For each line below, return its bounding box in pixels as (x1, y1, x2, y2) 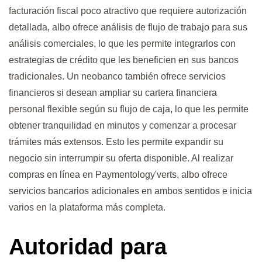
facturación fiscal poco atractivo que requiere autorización (9, 6, 247, 16)
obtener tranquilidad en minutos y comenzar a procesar (9, 120, 236, 131)
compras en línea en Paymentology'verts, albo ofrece (9, 170, 227, 180)
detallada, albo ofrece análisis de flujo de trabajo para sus (9, 22, 247, 33)
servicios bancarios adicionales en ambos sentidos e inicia (9, 186, 252, 196)
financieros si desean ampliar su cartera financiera (9, 88, 217, 98)
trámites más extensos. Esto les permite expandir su (9, 137, 223, 147)
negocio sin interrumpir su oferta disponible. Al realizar (9, 153, 233, 164)
